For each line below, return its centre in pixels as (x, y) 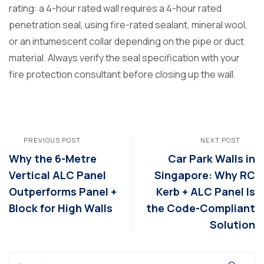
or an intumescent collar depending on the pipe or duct (126, 41)
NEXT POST (220, 140)
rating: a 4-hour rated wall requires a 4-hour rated (115, 8)
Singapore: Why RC (205, 175)
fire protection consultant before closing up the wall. (122, 74)
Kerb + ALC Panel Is (206, 191)
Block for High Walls (61, 208)
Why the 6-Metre (53, 158)
